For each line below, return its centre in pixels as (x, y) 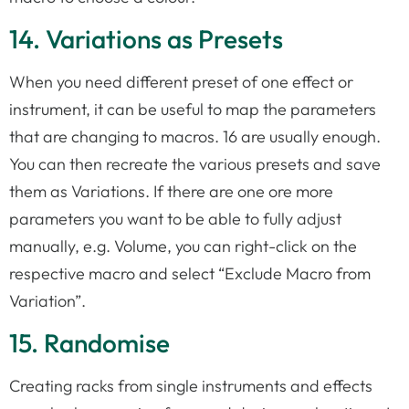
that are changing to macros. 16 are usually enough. (195, 136)
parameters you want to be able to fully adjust (175, 218)
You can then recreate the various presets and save (195, 163)
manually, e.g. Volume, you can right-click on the (183, 246)
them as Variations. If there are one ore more (171, 191)
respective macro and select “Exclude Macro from (190, 273)
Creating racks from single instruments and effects (191, 386)
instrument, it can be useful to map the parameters (193, 109)
